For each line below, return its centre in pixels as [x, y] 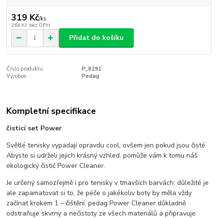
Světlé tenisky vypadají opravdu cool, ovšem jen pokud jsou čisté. [107, 145]
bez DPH [39, 25]
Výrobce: [17, 76]
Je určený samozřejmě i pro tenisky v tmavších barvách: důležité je [108, 183]
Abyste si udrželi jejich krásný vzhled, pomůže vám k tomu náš [102, 156]
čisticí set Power [34, 128]
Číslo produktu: [26, 69]
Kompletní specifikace [51, 111]
